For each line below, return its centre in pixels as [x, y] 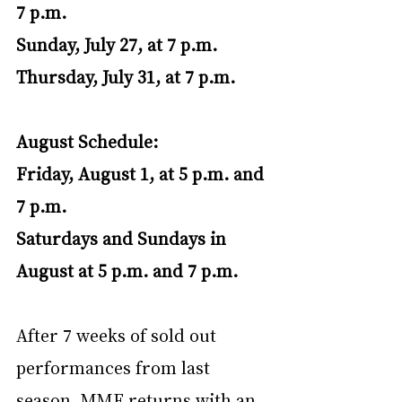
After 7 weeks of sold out [118, 334]
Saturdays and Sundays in [123, 237]
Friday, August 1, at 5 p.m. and [142, 173]
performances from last [115, 367]
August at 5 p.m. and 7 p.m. [127, 270]
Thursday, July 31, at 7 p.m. [126, 76]
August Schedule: [87, 140]
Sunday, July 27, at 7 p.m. [117, 44]
